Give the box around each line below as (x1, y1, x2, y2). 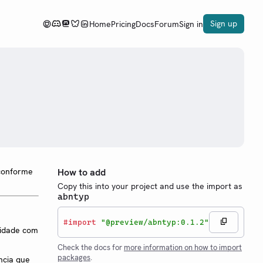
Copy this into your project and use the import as (58, 181, 242, 191)
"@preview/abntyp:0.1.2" (101, 217, 209, 227)
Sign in (179, 18, 203, 29)
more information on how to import (124, 242, 242, 252)
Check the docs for (58, 242, 124, 252)
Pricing (111, 18, 136, 29)
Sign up (210, 18, 237, 29)
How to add (58, 166, 106, 178)
